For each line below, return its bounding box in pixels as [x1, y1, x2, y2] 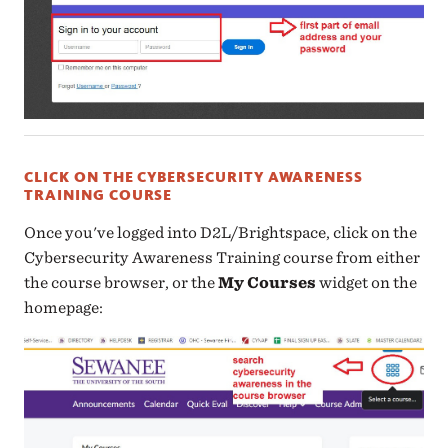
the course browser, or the [24, 274, 219, 292]
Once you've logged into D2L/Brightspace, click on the [24, 224, 418, 242]
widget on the [316, 274, 418, 292]
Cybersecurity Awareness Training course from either [24, 249, 421, 267]
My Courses [218, 274, 317, 292]
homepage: [24, 299, 104, 317]
